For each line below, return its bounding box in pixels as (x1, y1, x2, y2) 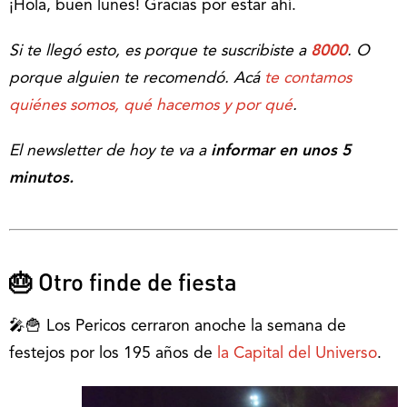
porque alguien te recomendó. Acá (9, 71, 260, 86)
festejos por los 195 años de (9, 346, 217, 362)
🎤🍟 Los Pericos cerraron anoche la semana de (9, 319, 346, 334)
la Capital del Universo (217, 346, 377, 362)
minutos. (9, 171, 74, 186)
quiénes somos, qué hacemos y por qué (9, 98, 293, 114)
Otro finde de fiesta (38, 266, 237, 296)
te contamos (260, 71, 352, 86)
